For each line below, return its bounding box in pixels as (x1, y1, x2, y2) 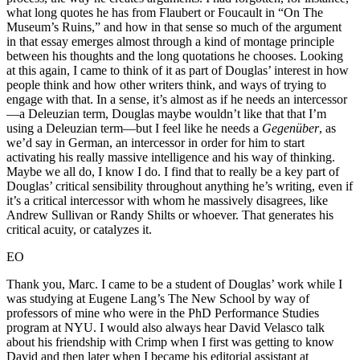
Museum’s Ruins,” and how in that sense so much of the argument (6, 20, 342, 35)
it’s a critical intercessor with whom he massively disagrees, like (6, 194, 328, 208)
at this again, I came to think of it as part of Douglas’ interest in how (6, 63, 349, 78)
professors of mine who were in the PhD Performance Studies (6, 306, 319, 321)
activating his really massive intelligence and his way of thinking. (6, 150, 335, 165)
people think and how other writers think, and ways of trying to (6, 78, 326, 92)
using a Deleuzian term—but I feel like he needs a (6, 121, 262, 136)
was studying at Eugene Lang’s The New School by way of (6, 292, 309, 306)
